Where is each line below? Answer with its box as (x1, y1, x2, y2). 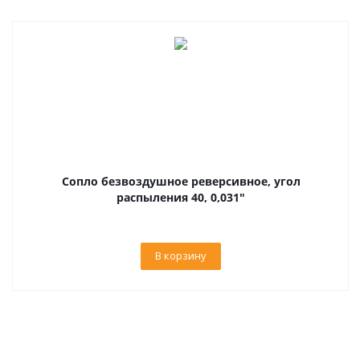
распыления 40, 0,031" (117, 190, 245, 205)
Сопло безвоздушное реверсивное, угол (61, 174, 301, 189)
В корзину (155, 248, 207, 263)
